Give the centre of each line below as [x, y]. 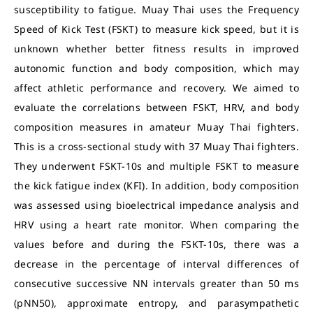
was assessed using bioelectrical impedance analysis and [156, 205]
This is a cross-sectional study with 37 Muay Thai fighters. [156, 146]
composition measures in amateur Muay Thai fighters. [156, 127]
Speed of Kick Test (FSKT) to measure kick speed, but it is [156, 29]
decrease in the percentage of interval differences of [156, 264]
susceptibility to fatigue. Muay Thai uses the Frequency [156, 9]
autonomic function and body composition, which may [156, 68]
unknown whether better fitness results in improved [156, 49]
